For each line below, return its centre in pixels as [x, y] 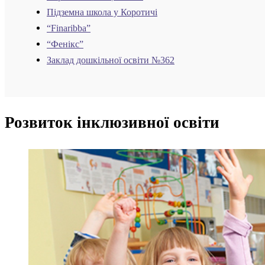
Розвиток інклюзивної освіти [112, 123]
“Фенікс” [65, 45]
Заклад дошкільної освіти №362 [111, 61]
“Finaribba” [69, 29]
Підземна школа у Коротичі [102, 13]
